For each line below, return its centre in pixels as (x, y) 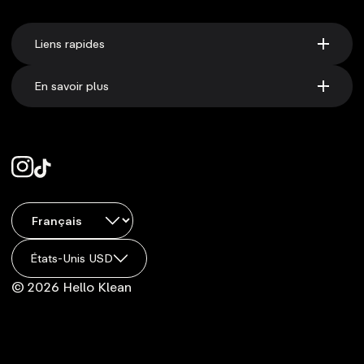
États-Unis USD (71, 258)
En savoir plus (71, 85)
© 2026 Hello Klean (71, 287)
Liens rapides (69, 43)
